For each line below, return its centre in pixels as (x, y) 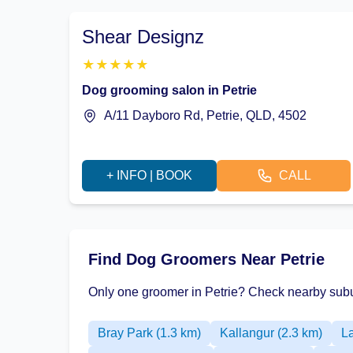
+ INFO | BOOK (149, 175)
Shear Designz (143, 37)
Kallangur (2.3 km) (271, 333)
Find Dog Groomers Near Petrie (206, 259)
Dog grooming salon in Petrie (169, 90)
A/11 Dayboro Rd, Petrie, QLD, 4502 (205, 115)
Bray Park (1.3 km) (149, 333)
